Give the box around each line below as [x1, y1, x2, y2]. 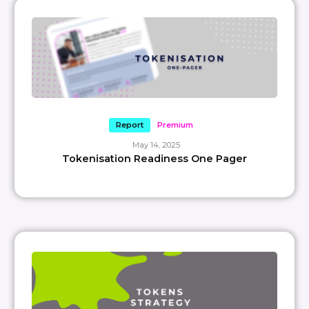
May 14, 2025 [132, 139, 180, 150]
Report [116, 119, 143, 130]
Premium [157, 119, 193, 130]
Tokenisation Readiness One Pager [62, 152, 247, 165]
